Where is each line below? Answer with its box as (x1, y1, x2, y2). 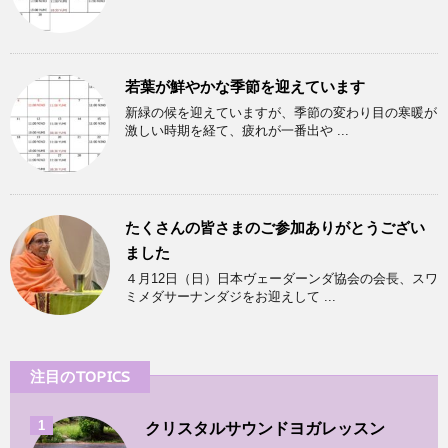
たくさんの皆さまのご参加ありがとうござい (125, 219, 425, 237)
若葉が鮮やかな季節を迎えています (125, 78, 365, 96)
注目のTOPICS (30, 367, 130, 387)
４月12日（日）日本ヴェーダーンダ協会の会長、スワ (125, 271, 438, 287)
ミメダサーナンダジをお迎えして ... (125, 289, 336, 305)
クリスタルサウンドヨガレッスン (145, 420, 385, 438)
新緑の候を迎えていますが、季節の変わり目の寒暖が (125, 105, 437, 121)
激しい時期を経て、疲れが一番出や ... (125, 123, 349, 139)
